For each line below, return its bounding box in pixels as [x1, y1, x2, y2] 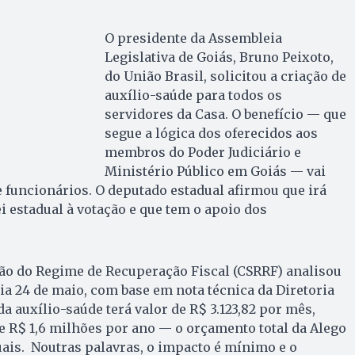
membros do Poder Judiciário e [104, 144, 301, 161]
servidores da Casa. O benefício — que [104, 106, 346, 123]
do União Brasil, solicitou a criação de [104, 68, 346, 85]
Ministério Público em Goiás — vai [104, 163, 326, 180]
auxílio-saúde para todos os [104, 87, 282, 104]
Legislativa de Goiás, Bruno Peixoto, [104, 49, 334, 66]
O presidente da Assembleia [104, 30, 282, 47]
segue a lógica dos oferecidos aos [104, 125, 318, 142]
